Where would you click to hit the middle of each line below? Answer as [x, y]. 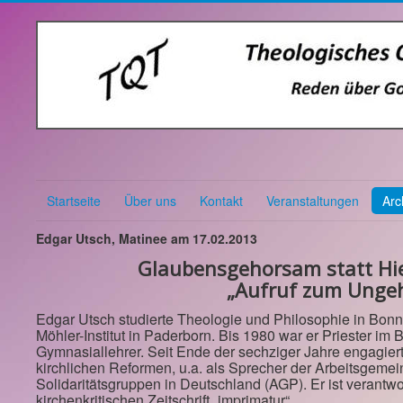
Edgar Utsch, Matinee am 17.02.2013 [147, 238]
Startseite [74, 201]
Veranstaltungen [313, 201]
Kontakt [221, 201]
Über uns [150, 201]
